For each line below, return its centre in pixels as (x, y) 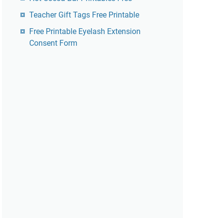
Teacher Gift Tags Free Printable (84, 15)
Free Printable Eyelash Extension (85, 31)
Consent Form (53, 43)
